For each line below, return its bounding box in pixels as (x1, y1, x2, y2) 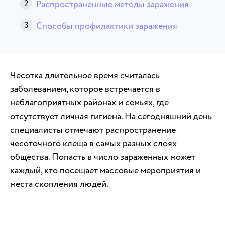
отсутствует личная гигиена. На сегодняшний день (10, 109, 212, 123)
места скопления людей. (10, 177, 108, 190)
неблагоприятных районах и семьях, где (10, 96, 169, 109)
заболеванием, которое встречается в (10, 82, 160, 95)
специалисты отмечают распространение (10, 123, 176, 136)
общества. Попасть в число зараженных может (10, 150, 195, 163)
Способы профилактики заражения (36, 19, 177, 32)
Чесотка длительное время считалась (10, 69, 160, 82)
